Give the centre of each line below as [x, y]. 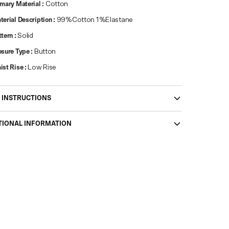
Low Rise [42, 67]
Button [45, 52]
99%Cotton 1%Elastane [95, 20]
